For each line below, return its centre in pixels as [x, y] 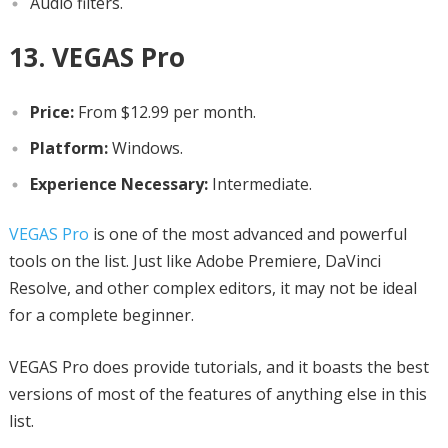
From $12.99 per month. [164, 111]
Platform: [68, 147]
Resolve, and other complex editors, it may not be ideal [212, 287]
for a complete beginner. [101, 314]
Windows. [145, 147]
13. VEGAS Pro [96, 56]
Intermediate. [259, 183]
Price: [51, 111]
